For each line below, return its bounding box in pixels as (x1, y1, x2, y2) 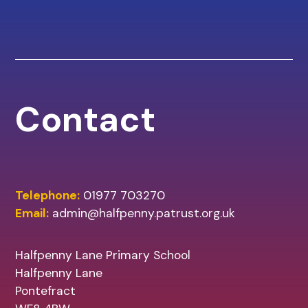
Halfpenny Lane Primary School (15, 247, 191, 263)
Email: (15, 206, 49, 221)
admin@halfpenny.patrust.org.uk (52, 206, 236, 221)
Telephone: (15, 188, 80, 203)
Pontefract (15, 283, 76, 298)
